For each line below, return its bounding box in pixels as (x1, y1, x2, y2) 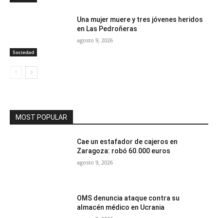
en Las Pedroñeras (77, 24, 138, 33)
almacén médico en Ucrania (77, 203, 165, 212)
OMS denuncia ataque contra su (77, 194, 180, 202)
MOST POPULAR (16, 113, 67, 122)
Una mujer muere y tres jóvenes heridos (77, 15, 203, 23)
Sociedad (13, 49, 34, 56)
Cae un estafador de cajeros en (77, 138, 178, 146)
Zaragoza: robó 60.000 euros (77, 147, 171, 155)
